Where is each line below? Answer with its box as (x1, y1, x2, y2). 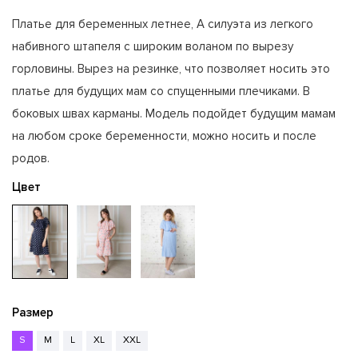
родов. (12, 151, 50, 165)
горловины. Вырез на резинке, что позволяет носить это (12, 62, 330, 76)
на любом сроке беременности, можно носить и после (12, 129, 316, 143)
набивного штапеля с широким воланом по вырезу (12, 39, 293, 54)
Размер (12, 304, 54, 320)
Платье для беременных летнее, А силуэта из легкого (12, 17, 313, 31)
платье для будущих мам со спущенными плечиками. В (12, 84, 310, 98)
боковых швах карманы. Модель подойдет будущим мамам (12, 106, 336, 121)
